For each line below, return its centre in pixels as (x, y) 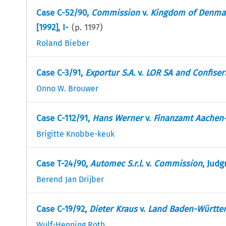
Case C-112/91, (64, 118)
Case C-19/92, (63, 209)
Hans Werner (117, 118)
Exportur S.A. (110, 73)
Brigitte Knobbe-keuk (75, 134)
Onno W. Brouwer (67, 88)
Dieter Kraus (113, 209)
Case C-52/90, (64, 13)
